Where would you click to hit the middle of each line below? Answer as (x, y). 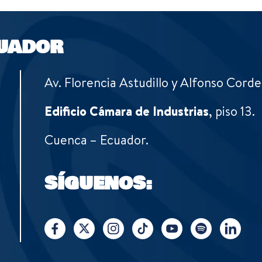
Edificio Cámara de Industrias (127, 111)
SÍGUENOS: (99, 184)
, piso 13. (232, 111)
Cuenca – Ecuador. (97, 140)
